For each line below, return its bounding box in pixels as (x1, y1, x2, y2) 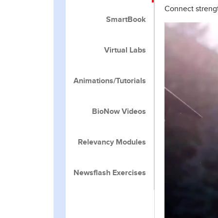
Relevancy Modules (78, 138, 146, 146)
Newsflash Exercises (73, 169, 146, 177)
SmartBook (106, 16, 146, 23)
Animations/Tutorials (73, 77, 146, 85)
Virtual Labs (104, 46, 146, 54)
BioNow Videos (92, 108, 146, 115)
